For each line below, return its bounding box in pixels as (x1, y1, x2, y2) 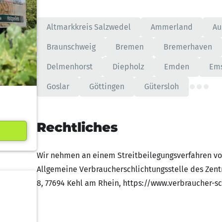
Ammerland (151, 22, 193, 32)
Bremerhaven (164, 42, 212, 52)
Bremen (115, 42, 144, 52)
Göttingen (89, 82, 124, 91)
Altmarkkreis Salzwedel (47, 22, 131, 32)
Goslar (47, 82, 69, 91)
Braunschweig (47, 42, 96, 52)
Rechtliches (37, 119, 118, 135)
